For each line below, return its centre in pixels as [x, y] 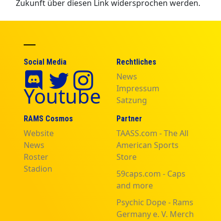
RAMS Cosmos [48, 118]
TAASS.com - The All [152, 133]
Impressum [138, 88]
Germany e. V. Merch [155, 214]
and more [135, 185]
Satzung [132, 100]
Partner [129, 118]
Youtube [62, 96]
